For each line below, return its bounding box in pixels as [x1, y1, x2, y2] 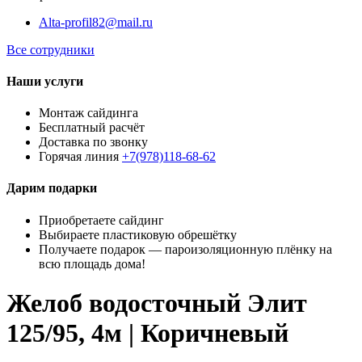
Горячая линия [39, 149, 122, 164]
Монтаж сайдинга [39, 106, 138, 120]
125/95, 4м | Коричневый [6, 318, 288, 348]
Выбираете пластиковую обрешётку [39, 227, 237, 242]
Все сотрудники [6, 42, 95, 57]
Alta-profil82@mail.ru [39, 15, 153, 29]
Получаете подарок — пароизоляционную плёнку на [39, 242, 332, 256]
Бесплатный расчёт [39, 120, 145, 135]
